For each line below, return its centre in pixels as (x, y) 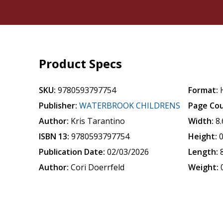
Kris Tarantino (98, 121)
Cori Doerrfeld (98, 167)
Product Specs (81, 63)
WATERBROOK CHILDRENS (130, 106)
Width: (201, 121)
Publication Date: (72, 152)
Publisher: (58, 106)
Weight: (204, 167)
